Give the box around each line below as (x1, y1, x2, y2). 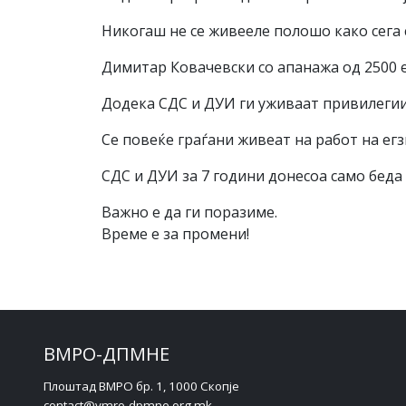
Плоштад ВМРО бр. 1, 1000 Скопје (43, 378, 239, 395)
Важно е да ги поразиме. (101, 202, 277, 223)
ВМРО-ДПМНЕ (43, 341, 169, 367)
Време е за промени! (101, 224, 249, 245)
